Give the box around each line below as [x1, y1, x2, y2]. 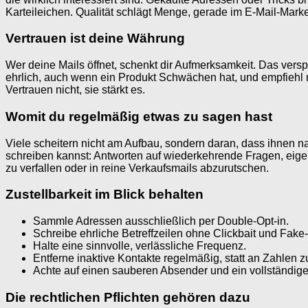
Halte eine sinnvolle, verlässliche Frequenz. [33, 240, 246, 252]
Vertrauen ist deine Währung [5, 31, 185, 46]
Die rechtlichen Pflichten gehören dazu [5, 289, 250, 305]
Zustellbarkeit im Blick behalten [5, 187, 203, 202]
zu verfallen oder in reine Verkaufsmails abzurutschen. [5, 162, 269, 174]
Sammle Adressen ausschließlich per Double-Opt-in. [33, 215, 289, 228]
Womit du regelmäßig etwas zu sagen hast [5, 109, 272, 124]
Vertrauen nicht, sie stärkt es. [5, 84, 145, 96]
